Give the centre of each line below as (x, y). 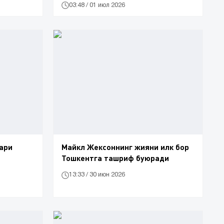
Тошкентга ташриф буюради (115, 157)
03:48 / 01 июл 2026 (97, 5)
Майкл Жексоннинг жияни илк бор (125, 146)
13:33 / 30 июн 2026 (97, 175)
